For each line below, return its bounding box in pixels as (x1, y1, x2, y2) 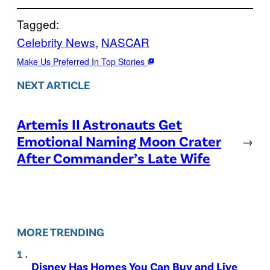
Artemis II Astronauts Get (17, 115, 182, 133)
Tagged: (17, 15, 59, 32)
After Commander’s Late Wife (17, 149, 210, 167)
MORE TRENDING (17, 225, 104, 239)
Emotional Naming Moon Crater (17, 132, 221, 150)
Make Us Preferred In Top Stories (17, 55, 147, 67)
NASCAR (101, 33, 149, 50)
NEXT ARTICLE (17, 78, 90, 92)
